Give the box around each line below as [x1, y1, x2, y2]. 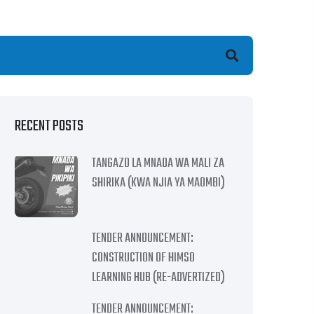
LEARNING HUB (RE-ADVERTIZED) [92, 268, 225, 288]
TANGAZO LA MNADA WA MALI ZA [92, 153, 224, 174]
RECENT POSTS [15, 114, 83, 138]
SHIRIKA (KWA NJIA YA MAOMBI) [92, 173, 225, 193]
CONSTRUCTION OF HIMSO [92, 248, 195, 268]
